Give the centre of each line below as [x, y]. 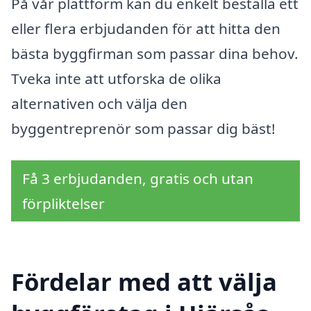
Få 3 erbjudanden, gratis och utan [138, 178]
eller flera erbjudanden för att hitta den [146, 28]
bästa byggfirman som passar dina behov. [155, 53]
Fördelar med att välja [144, 282]
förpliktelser [64, 203]
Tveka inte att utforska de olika [116, 78]
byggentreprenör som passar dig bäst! [143, 128]
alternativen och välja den [99, 103]
